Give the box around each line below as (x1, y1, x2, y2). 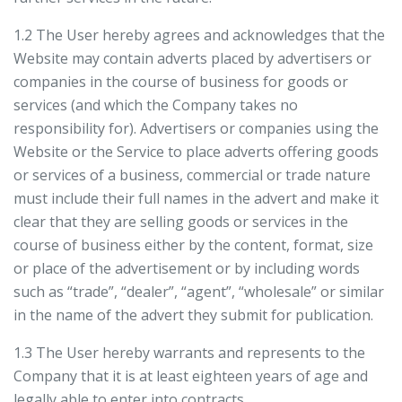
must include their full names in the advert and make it (13, 188, 379, 208)
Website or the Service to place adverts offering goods (13, 142, 379, 162)
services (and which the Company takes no (13, 95, 298, 115)
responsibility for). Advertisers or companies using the (13, 118, 379, 138)
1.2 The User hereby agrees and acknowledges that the (13, 25, 385, 45)
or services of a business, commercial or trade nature (13, 165, 371, 185)
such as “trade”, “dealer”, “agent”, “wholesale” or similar (13, 282, 384, 301)
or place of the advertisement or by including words (13, 258, 360, 278)
